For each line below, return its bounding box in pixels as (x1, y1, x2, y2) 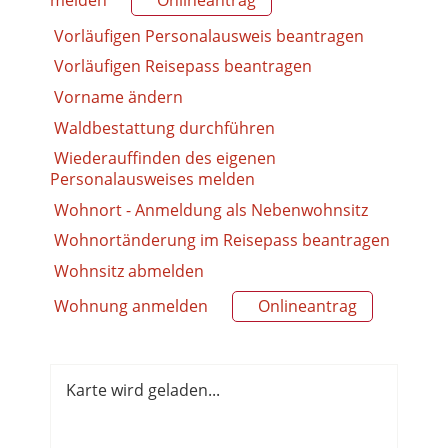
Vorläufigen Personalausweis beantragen (54, 24, 364, 47)
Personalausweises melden (50, 168, 255, 191)
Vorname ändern (54, 85, 183, 108)
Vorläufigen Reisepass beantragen (54, 55, 312, 78)
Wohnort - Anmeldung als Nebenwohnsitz (54, 198, 368, 221)
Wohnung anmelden (54, 295, 212, 318)
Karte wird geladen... (66, 379, 220, 402)
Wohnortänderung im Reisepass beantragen (54, 229, 390, 252)
